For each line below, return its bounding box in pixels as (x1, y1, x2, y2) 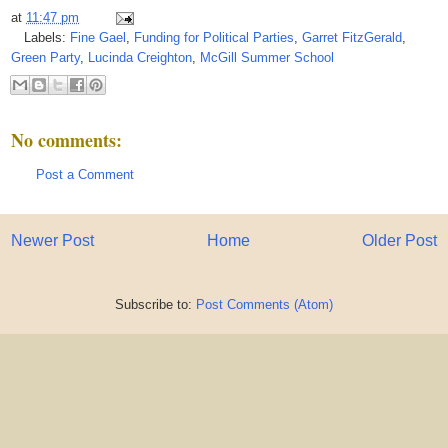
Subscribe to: (115, 296, 196, 312)
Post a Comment (36, 166, 134, 182)
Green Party (11, 50, 80, 66)
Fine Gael (70, 30, 126, 46)
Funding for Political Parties (134, 30, 294, 46)
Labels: (24, 30, 70, 46)
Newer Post (11, 232, 94, 250)
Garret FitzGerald (302, 30, 402, 46)
